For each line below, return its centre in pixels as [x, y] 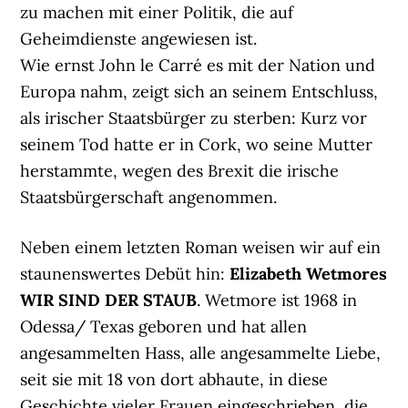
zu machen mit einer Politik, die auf [157, 13]
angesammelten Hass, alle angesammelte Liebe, [201, 353]
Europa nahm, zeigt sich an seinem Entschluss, [199, 92]
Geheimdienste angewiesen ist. [139, 39]
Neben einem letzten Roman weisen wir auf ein [201, 248]
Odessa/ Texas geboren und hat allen [164, 327]
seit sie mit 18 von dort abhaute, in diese [174, 380]
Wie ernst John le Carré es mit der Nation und [198, 66]
